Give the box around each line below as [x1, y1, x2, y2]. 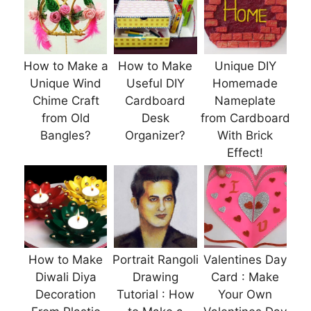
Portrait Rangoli [112, 253, 199, 267]
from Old [41, 111, 90, 126]
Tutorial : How [116, 287, 194, 302]
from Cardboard [200, 111, 290, 126]
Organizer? [125, 128, 186, 143]
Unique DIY [214, 59, 276, 74]
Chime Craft [32, 94, 99, 108]
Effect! [227, 146, 264, 160]
